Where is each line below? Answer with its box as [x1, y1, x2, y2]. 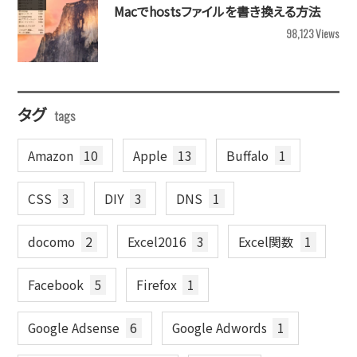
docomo [28, 232, 76, 251]
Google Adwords [171, 319, 267, 338]
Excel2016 [127, 232, 186, 251]
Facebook [28, 275, 84, 294]
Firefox [135, 275, 177, 294]
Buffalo [226, 146, 269, 165]
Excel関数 [237, 232, 294, 251]
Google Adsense [28, 319, 120, 338]
